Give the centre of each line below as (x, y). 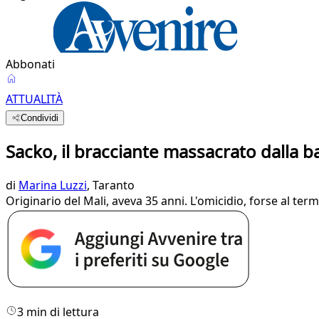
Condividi (40, 118)
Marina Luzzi (53, 185)
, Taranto (111, 185)
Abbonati (30, 64)
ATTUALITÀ (34, 99)
